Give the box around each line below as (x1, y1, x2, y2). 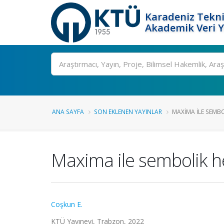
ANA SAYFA (52, 107, 84, 115)
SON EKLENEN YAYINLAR (94, 107, 162, 115)
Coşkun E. (51, 199, 82, 209)
